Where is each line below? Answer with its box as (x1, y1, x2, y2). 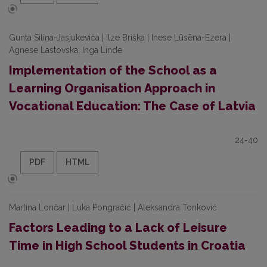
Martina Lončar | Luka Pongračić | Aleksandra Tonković (9, 203, 217, 212)
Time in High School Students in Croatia (9, 238, 246, 253)
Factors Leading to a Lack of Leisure (9, 221, 227, 235)
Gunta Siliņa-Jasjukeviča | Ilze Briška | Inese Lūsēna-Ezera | (9, 33, 231, 42)
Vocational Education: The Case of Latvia (9, 99, 256, 113)
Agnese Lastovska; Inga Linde (9, 45, 122, 55)
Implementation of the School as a (9, 63, 217, 77)
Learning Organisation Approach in (9, 81, 215, 95)
